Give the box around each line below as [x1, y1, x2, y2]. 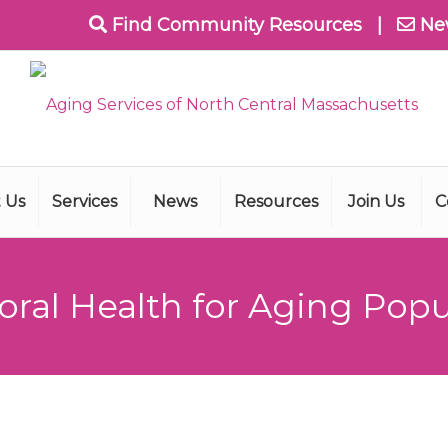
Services [51, 192, 117, 211]
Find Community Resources [112, 14, 363, 36]
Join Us [348, 192, 405, 211]
